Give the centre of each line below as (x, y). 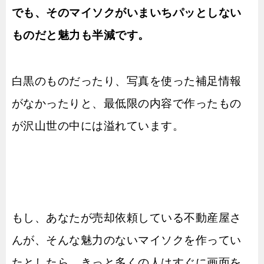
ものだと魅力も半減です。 (81, 35)
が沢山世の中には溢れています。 (98, 126)
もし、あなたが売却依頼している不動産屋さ (127, 218)
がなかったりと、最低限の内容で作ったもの (127, 103)
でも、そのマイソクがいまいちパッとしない (127, 13)
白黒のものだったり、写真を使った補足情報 (127, 81)
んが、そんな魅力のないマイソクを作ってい (127, 240)
